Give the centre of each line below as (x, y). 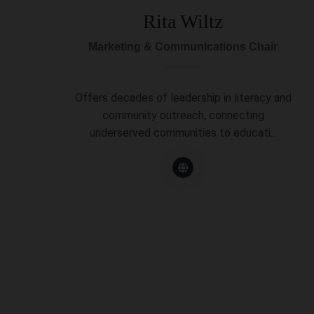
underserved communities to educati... (183, 133)
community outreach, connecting (183, 116)
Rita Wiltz (183, 21)
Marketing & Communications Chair (183, 46)
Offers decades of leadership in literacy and (183, 98)
